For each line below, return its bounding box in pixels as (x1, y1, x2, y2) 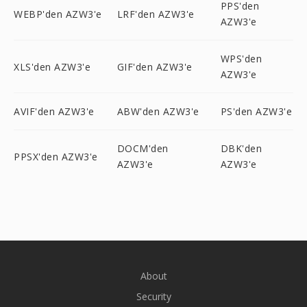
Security (136, 290, 171, 303)
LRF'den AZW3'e (116, 7, 195, 21)
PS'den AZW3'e (220, 105, 293, 118)
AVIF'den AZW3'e (14, 105, 95, 118)
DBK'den (220, 142, 262, 155)
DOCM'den (116, 142, 169, 155)
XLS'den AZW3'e (14, 60, 90, 73)
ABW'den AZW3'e (116, 105, 199, 118)
